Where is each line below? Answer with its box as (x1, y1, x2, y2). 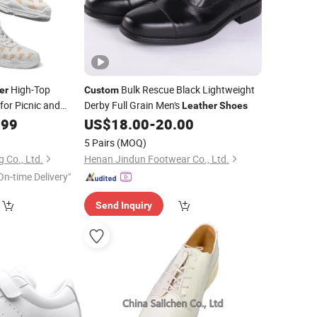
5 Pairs (83, 136, 115, 149)
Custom (83, 84, 119, 96)
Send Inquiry (95, 200, 152, 211)
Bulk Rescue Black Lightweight (118, 83, 255, 96)
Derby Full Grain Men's (83, 98, 182, 112)
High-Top (8, 83, 50, 96)
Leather (181, 100, 217, 111)
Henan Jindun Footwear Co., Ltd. (83, 152, 229, 166)
